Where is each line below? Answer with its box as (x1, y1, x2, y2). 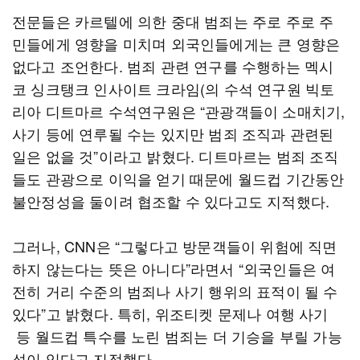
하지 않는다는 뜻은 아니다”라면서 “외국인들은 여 (12, 258, 336, 279)
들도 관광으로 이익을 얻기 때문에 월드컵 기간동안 (12, 168, 345, 189)
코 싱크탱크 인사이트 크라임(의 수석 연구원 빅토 (12, 78, 335, 99)
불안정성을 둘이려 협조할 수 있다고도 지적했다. (12, 190, 330, 211)
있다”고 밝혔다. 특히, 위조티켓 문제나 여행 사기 (12, 303, 329, 324)
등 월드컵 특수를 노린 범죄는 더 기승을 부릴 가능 (12, 325, 342, 346)
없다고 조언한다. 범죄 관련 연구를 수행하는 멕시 (12, 55, 334, 76)
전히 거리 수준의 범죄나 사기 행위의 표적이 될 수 (12, 280, 338, 301)
